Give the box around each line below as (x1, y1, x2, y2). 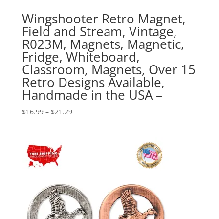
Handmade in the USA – (22, 86, 162, 104)
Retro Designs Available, (22, 73, 165, 91)
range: (71, 117, 93, 127)
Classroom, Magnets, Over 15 (22, 60, 196, 78)
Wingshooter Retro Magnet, (22, 9, 186, 27)
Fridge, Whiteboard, (22, 47, 140, 66)
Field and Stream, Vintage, (22, 22, 177, 40)
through (71, 140, 98, 150)
